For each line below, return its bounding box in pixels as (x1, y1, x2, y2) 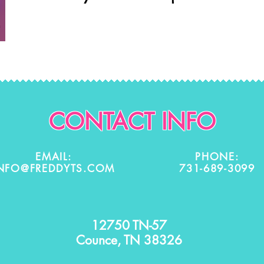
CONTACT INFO (48, 107, 216, 136)
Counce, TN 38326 (76, 232, 182, 248)
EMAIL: (35, 150, 72, 163)
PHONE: (195, 150, 239, 163)
